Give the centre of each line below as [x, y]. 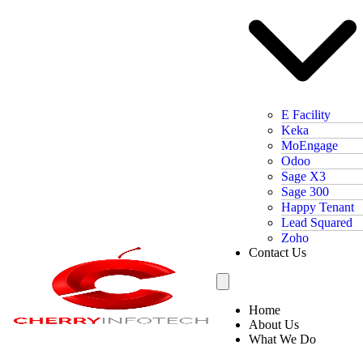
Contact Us [278, 252]
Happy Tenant [318, 207]
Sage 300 [305, 191]
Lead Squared [317, 222]
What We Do [283, 339]
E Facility [306, 114]
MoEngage [310, 145]
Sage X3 [304, 176]
